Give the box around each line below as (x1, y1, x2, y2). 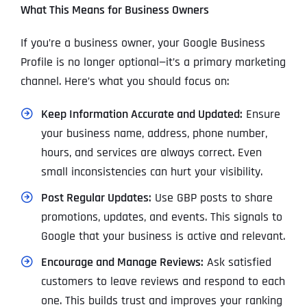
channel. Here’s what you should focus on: (20, 73, 229, 90)
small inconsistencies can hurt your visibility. (40, 164, 262, 180)
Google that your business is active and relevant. (40, 228, 285, 245)
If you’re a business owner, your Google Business (20, 35, 265, 51)
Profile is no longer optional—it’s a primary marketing (20, 54, 286, 71)
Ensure (242, 106, 280, 123)
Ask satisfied (203, 254, 271, 271)
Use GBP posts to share (151, 190, 273, 206)
